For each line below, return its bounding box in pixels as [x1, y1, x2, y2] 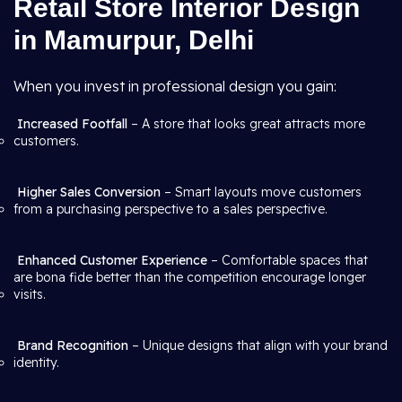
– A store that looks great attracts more [127, 116, 365, 132]
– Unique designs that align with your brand [128, 337, 388, 354]
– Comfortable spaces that [207, 252, 368, 268]
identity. [13, 354, 59, 371]
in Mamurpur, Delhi [13, 25, 261, 55]
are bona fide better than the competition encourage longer [13, 269, 366, 285]
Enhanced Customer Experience [17, 252, 207, 268]
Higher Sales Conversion [17, 184, 161, 200]
